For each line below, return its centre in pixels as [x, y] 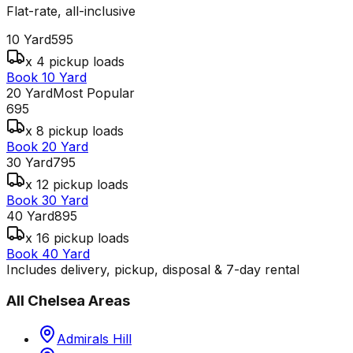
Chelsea [56, 301]
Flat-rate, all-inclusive [71, 11]
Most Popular [94, 93]
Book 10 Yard [46, 77]
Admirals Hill [94, 339]
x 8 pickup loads [74, 130]
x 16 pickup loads [77, 238]
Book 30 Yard [47, 200]
